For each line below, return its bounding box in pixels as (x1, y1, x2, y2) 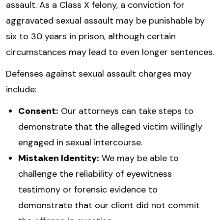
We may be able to (99, 152, 179, 165)
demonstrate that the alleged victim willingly (18, 121, 202, 133)
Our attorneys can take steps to (58, 105, 193, 117)
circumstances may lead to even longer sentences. (6, 46, 214, 58)
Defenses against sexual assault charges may (6, 68, 192, 80)
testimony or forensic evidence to (18, 184, 158, 196)
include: (6, 83, 36, 96)
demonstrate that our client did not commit (18, 199, 200, 212)
